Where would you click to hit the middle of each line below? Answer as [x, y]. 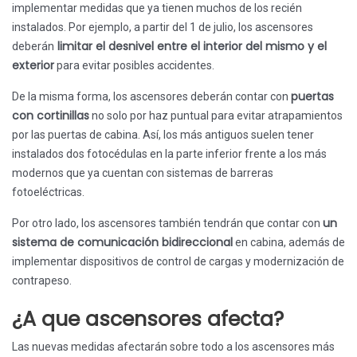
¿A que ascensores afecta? [148, 319]
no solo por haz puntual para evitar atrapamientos [216, 116]
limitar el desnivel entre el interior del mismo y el [190, 46]
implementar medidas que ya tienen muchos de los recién [157, 8]
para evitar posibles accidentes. [134, 65]
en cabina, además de [289, 242]
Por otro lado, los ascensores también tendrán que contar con [167, 223]
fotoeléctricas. [48, 192]
